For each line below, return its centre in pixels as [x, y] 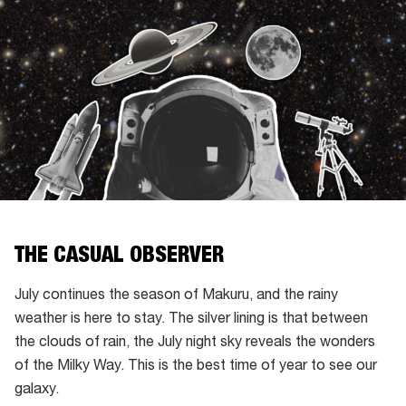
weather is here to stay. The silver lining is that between [191, 320]
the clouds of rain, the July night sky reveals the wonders [195, 344]
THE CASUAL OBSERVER [119, 257]
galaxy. [39, 391]
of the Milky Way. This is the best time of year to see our [196, 367]
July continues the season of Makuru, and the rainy [176, 297]
